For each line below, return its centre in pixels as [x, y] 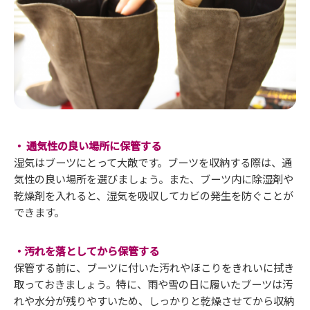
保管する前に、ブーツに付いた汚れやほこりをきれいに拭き [154, 267]
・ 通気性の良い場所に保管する [88, 145]
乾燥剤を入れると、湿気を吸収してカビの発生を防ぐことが [154, 195]
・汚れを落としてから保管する [86, 250]
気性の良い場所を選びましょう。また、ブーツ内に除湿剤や [154, 178]
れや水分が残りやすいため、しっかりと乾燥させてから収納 [154, 300]
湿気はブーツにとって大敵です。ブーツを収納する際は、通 [153, 162]
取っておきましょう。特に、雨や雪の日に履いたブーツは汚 [153, 283]
